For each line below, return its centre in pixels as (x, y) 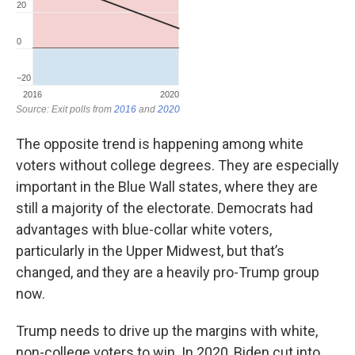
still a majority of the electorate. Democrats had (164, 208)
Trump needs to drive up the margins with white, (167, 331)
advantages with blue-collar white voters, (144, 230)
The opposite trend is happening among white (160, 144)
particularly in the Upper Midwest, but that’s (150, 251)
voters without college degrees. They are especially (177, 166)
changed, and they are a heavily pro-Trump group (168, 273)
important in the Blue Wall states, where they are (167, 187)
